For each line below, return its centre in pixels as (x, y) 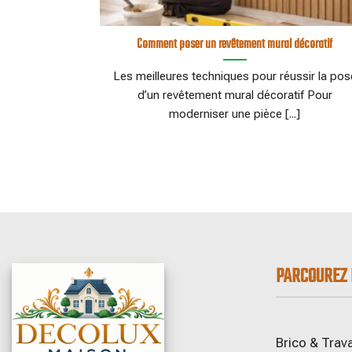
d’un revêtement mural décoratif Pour (235, 95)
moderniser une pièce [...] (235, 114)
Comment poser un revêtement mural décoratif (235, 44)
